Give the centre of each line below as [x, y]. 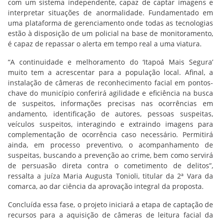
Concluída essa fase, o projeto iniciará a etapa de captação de [110, 204]
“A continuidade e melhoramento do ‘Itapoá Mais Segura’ [110, 62]
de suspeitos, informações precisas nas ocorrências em [110, 103]
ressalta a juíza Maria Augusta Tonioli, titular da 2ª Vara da [110, 176]
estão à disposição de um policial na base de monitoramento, [110, 33]
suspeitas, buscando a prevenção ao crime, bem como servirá [110, 155]
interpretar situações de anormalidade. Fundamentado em [110, 13]
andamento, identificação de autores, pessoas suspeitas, [110, 114]
